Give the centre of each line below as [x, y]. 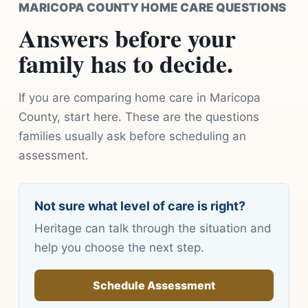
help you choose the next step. [119, 248]
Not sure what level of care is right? [140, 206]
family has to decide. [125, 64]
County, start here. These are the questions [139, 117]
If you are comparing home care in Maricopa [139, 98]
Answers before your [127, 38]
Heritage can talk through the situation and [153, 229]
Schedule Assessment [154, 285]
